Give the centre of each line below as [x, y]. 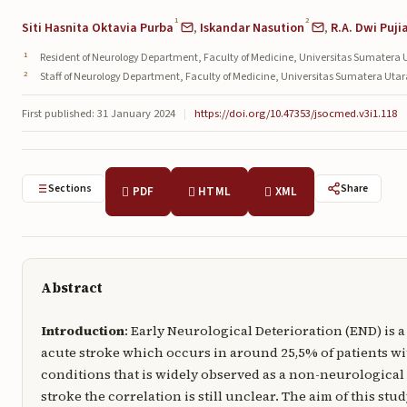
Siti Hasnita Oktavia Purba [98, 27]
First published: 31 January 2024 [99, 113]
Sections [70, 189]
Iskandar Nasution [252, 27]
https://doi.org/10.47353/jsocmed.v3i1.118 [296, 113]
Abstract [71, 288]
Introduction [82, 330]
